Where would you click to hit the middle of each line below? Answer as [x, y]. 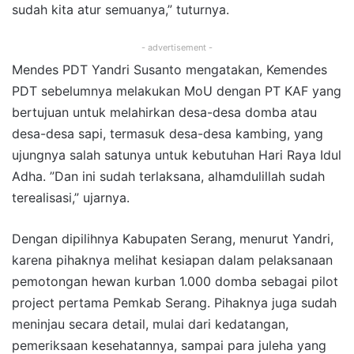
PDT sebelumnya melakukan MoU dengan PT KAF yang [177, 90]
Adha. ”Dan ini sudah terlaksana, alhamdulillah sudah [168, 176]
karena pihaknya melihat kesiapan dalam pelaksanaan [172, 260]
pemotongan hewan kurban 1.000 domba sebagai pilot [175, 281]
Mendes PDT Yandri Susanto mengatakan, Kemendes [169, 69]
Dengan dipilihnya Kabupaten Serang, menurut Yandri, [173, 238]
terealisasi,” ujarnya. [71, 197]
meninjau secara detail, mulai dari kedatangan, [150, 324]
